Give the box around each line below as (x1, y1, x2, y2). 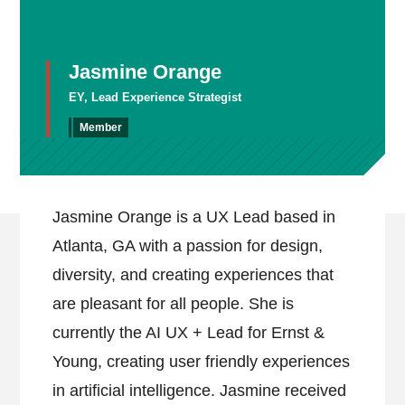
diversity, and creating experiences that (52, 266, 334, 284)
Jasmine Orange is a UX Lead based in (52, 208, 336, 226)
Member (80, 121, 123, 134)
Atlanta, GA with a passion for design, (52, 237, 324, 255)
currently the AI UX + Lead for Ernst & (52, 324, 325, 342)
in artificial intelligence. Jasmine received (52, 381, 347, 400)
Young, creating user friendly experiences (52, 353, 351, 371)
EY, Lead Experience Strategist (69, 90, 242, 104)
